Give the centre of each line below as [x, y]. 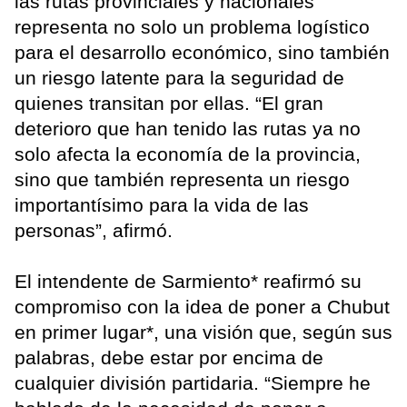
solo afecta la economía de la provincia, [188, 154]
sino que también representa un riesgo [182, 180]
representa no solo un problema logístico [192, 27]
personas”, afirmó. [94, 231]
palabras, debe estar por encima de [169, 358]
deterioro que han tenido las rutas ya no [188, 129]
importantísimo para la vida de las [162, 205]
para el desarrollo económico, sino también [202, 53]
